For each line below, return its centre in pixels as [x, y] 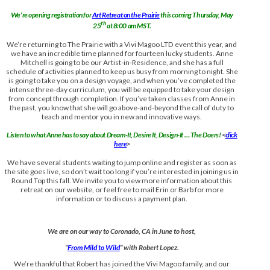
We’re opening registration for [51, 14]
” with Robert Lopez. [149, 248]
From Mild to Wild [93, 248]
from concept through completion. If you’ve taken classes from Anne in [122, 98]
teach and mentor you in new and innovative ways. [122, 116]
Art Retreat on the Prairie [126, 14]
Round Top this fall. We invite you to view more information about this [122, 181]
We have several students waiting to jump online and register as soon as [122, 163]
